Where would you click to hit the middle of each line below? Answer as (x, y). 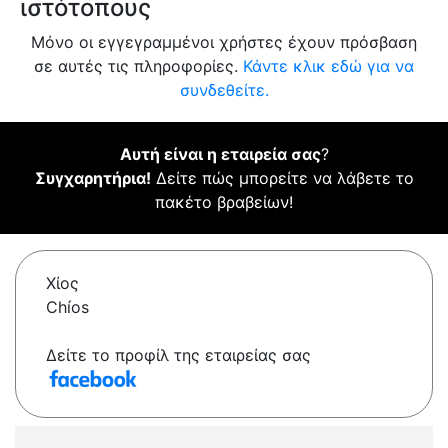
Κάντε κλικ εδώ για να (328, 66)
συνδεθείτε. (224, 90)
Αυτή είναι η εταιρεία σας (220, 154)
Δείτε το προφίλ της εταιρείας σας (178, 355)
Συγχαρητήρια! (92, 178)
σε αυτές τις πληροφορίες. (138, 66)
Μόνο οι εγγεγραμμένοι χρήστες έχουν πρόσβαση (224, 42)
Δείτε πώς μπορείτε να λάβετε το (282, 178)
